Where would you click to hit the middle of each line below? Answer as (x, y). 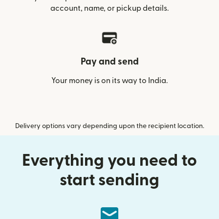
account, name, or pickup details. (109, 8)
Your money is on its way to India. (109, 81)
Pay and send (109, 62)
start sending (109, 180)
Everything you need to (109, 161)
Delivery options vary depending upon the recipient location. (109, 126)
